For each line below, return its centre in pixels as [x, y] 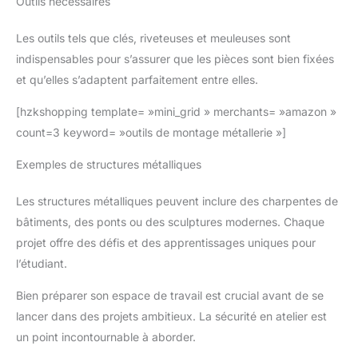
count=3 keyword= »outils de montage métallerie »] [151, 132]
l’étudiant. [42, 263]
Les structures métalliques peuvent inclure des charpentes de [177, 201]
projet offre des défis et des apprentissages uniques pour [166, 242]
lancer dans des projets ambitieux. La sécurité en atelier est [171, 316]
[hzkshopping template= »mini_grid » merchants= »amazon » [176, 111]
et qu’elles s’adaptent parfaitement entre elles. [137, 79]
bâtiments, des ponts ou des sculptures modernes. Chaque [170, 221]
